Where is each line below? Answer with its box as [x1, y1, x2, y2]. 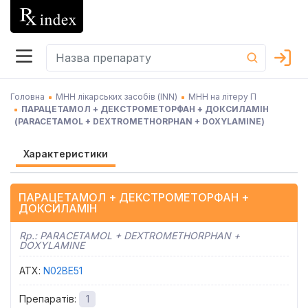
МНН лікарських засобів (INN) [56, 91, 177, 102]
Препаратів [19, 293, 74, 305]
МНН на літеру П [188, 91, 256, 102]
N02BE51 [43, 265, 82, 276]
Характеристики [23, 148, 108, 159]
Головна [10, 91, 45, 102]
